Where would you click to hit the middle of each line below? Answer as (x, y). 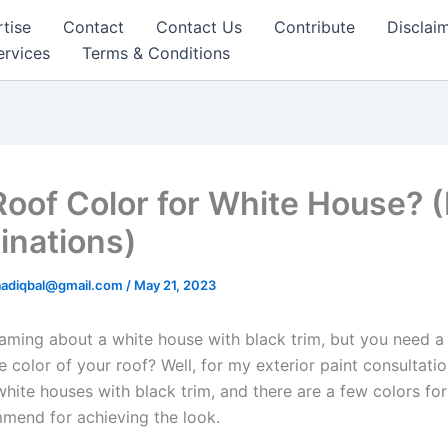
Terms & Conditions (156, 53)
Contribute (314, 27)
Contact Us (199, 27)
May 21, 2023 (175, 285)
